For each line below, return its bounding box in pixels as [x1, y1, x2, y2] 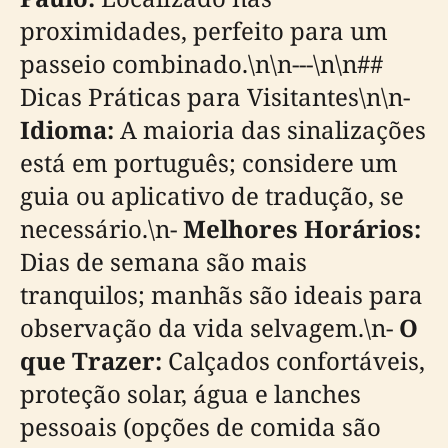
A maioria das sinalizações [114, 113, 426, 146]
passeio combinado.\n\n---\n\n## [20, 47, 383, 80]
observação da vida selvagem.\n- [20, 311, 399, 344]
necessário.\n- [20, 212, 183, 245]
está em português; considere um [20, 146, 398, 179]
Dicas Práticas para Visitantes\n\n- [20, 80, 410, 113]
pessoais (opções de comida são [20, 410, 381, 443]
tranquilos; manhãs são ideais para [20, 278, 423, 311]
